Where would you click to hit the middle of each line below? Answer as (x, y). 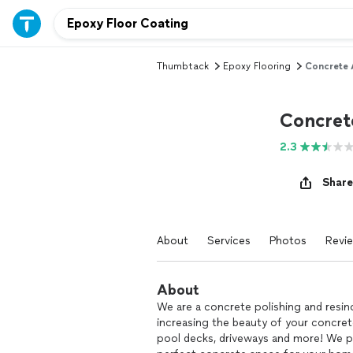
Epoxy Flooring (257, 66)
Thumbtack (183, 66)
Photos (288, 241)
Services (229, 241)
